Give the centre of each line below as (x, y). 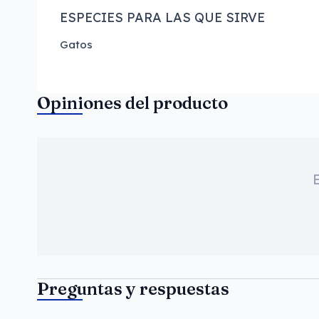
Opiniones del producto (132, 103)
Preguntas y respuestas (133, 289)
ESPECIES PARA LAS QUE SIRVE (162, 17)
